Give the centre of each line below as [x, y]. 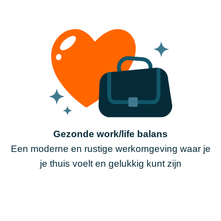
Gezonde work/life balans [110, 134]
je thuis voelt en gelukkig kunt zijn [110, 164]
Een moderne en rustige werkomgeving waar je [110, 149]
